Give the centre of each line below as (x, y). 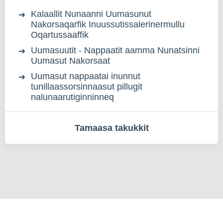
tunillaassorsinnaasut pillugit (87, 87)
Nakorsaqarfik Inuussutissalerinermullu (108, 24)
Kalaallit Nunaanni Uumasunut (91, 14)
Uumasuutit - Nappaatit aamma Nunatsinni (115, 50)
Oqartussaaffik (60, 35)
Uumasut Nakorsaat (70, 61)
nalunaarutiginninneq (72, 97)
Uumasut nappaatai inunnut (86, 76)
